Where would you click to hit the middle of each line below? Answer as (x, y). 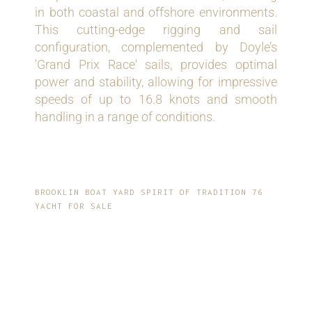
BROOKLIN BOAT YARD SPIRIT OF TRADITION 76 (149, 192)
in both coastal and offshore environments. (156, 13)
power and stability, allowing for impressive (156, 82)
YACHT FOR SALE (74, 206)
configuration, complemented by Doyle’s (156, 47)
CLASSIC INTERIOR (143, 270)
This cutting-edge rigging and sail (156, 30)
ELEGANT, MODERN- (149, 244)
